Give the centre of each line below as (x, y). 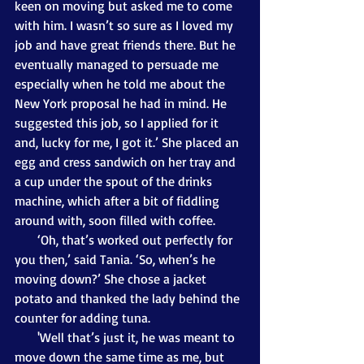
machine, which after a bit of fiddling (119, 200)
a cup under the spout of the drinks (115, 181)
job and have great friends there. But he (127, 44)
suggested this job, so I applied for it (118, 122)
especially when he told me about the (121, 83)
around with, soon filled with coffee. (115, 220)
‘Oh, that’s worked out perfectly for (26, 239)
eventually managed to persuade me (118, 64)
